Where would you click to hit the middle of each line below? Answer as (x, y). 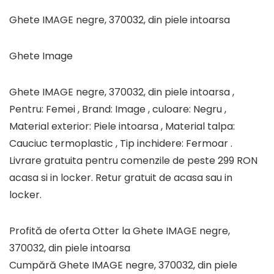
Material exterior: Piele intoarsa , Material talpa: (122, 126)
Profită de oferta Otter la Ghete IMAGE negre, (120, 231)
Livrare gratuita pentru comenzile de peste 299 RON (133, 161)
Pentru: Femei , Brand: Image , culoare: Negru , (118, 109)
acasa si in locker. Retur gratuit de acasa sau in (121, 178)
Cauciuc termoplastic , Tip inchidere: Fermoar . (121, 143)
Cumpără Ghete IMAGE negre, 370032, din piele (123, 265)
